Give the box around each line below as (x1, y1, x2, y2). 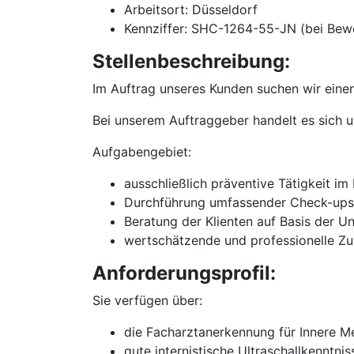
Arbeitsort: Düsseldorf (124, 2, 258, 17)
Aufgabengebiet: (92, 144, 191, 160)
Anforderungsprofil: (92, 262, 276, 284)
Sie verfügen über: (92, 292, 202, 308)
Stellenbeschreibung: (92, 50, 290, 73)
